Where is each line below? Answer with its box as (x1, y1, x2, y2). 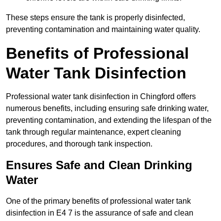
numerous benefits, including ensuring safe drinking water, (6, 104, 209, 112)
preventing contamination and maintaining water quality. (6, 25, 200, 34)
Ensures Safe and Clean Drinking (6, 158, 192, 172)
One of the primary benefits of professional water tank (6, 196, 191, 205)
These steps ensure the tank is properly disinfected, (6, 13, 185, 22)
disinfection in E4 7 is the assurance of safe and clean (6, 208, 193, 217)
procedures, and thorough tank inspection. (6, 139, 152, 148)
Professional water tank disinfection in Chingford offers (6, 92, 196, 101)
